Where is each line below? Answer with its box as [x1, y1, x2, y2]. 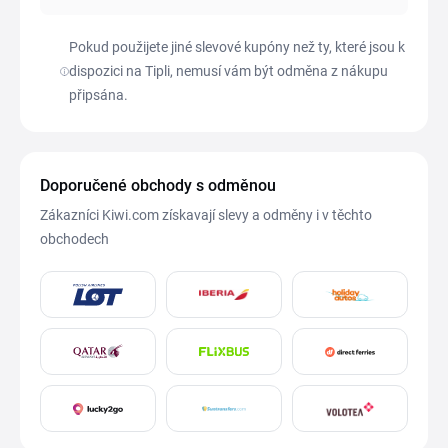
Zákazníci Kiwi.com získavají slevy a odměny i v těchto [40, 207, 372, 224]
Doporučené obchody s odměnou [40, 176, 276, 196]
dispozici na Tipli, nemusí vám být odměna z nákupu [68, 63, 388, 80]
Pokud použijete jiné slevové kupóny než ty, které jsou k [68, 39, 405, 56]
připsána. [68, 87, 128, 104]
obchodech [40, 231, 109, 248]
